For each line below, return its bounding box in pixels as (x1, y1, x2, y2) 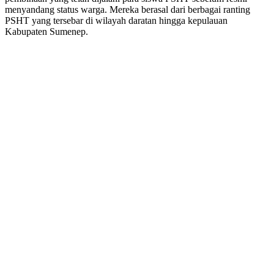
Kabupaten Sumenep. (5, 26, 88, 37)
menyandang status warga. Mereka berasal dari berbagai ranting (5, 4, 250, 15)
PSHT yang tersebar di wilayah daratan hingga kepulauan (5, 15, 228, 26)
